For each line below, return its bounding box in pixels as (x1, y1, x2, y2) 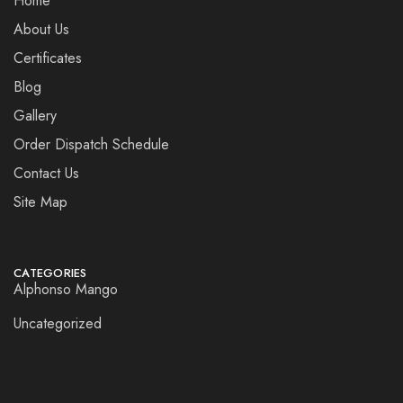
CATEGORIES (13, 264, 87, 282)
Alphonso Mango (13, 279, 118, 300)
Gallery (13, 105, 57, 126)
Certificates (13, 48, 82, 68)
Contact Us (13, 163, 79, 184)
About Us (13, 19, 69, 40)
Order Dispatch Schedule (13, 134, 169, 155)
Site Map (13, 192, 67, 212)
